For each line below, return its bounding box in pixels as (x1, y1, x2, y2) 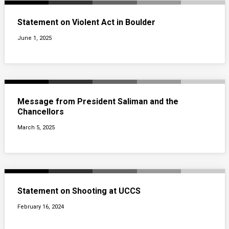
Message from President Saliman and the (17, 96, 178, 106)
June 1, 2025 (17, 34, 52, 41)
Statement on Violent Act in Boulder (17, 17, 155, 27)
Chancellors (17, 106, 64, 117)
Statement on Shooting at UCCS (17, 186, 141, 196)
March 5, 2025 (17, 124, 55, 131)
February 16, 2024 (17, 203, 64, 210)
